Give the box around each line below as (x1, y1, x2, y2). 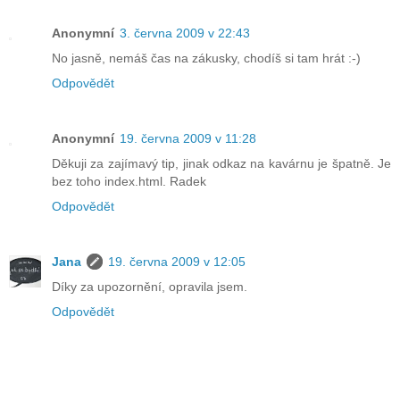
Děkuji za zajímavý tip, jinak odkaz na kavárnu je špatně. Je (52, 156, 391, 171)
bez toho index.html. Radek (52, 174, 206, 189)
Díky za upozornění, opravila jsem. (52, 279, 247, 295)
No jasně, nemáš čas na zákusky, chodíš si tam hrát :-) (52, 51, 361, 66)
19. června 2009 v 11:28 (120, 131, 256, 146)
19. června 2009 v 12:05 (108, 254, 246, 270)
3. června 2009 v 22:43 (120, 26, 250, 41)
